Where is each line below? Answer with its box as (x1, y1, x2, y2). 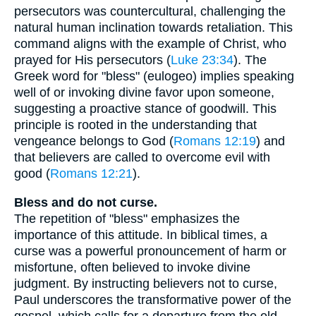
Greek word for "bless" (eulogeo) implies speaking (14, 69, 294, 84)
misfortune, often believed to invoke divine (14, 260, 250, 274)
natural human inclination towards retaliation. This (14, 20, 293, 35)
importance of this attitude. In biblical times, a (14, 227, 267, 242)
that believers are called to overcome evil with (14, 150, 270, 165)
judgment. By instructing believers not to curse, (14, 276, 277, 291)
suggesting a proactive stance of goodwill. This (14, 102, 276, 116)
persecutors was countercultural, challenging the (14, 4, 286, 19)
